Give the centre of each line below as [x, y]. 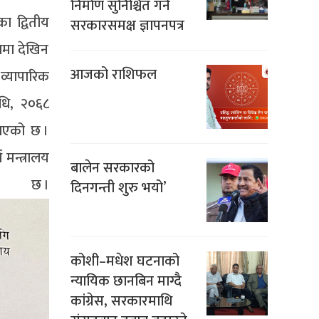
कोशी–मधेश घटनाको [125, 261]
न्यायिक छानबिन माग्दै [126, 281]
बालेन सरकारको [112, 168]
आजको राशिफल [113, 74]
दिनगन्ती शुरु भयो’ [118, 188]
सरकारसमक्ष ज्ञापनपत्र [127, 25]
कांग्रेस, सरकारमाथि [121, 301]
